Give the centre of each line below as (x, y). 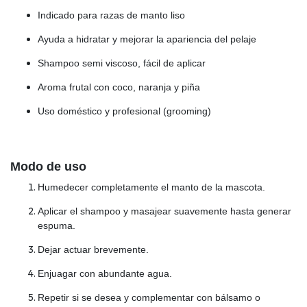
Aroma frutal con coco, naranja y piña (119, 87)
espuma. (57, 225)
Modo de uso (48, 166)
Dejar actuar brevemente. (93, 249)
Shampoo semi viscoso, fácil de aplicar (122, 63)
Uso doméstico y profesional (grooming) (124, 111)
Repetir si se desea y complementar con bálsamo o (149, 297)
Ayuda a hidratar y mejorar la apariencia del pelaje (147, 39)
